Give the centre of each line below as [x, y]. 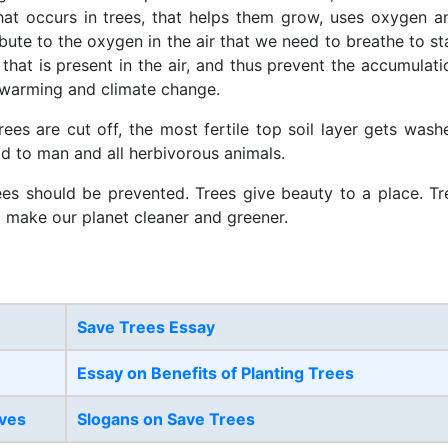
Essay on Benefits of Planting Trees [215, 372]
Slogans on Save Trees [166, 418]
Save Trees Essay [146, 326]
